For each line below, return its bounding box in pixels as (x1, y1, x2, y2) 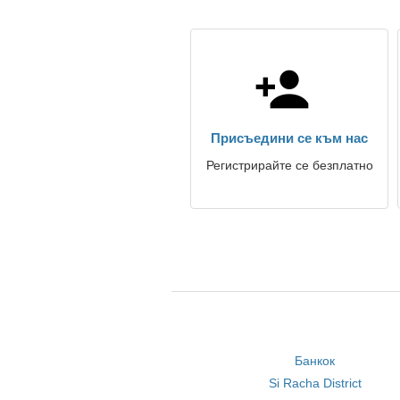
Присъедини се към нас (211, 130, 368, 146)
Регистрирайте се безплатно (205, 158, 373, 172)
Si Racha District (268, 376, 362, 390)
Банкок (295, 354, 336, 368)
